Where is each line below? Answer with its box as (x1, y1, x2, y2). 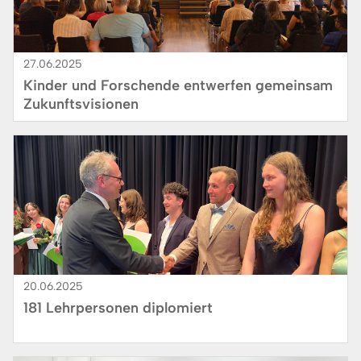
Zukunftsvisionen (23, 94, 139, 113)
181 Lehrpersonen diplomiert (23, 298, 213, 317)
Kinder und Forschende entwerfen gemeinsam (23, 76, 333, 94)
